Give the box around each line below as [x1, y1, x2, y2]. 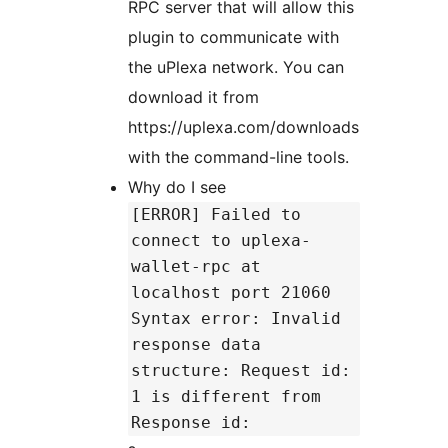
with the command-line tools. [128, 147, 349, 168]
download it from [128, 87, 259, 108]
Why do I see [128, 177, 226, 198]
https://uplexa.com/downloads [128, 117, 359, 138]
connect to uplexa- [131, 231, 311, 251]
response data [131, 335, 261, 355]
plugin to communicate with [128, 27, 339, 48]
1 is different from [131, 387, 321, 407]
